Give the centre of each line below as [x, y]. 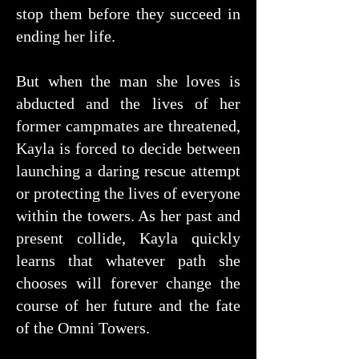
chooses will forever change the [128, 283]
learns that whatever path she [128, 261]
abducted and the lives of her [128, 104]
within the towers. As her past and [128, 216]
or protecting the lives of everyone [128, 194]
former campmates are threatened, [128, 126]
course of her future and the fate [128, 306]
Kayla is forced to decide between [128, 149]
